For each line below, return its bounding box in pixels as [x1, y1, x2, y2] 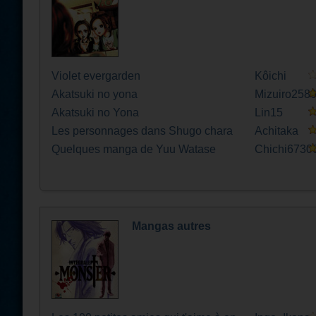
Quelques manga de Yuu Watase [51, 143, 216, 155]
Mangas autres [132, 220, 211, 232]
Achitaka [255, 125, 299, 137]
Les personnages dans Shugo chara [51, 125, 233, 137]
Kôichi [255, 70, 287, 82]
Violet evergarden [51, 70, 140, 82]
